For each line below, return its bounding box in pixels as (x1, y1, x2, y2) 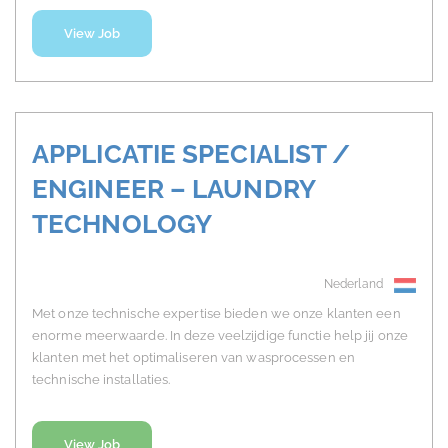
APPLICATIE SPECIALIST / (32, 139, 351, 170)
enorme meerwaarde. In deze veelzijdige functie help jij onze (32, 328, 409, 344)
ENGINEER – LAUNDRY (32, 174, 315, 205)
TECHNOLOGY (32, 209, 213, 240)
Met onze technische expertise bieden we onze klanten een (32, 306, 401, 322)
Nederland (323, 277, 383, 292)
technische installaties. (32, 372, 171, 388)
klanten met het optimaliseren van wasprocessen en (32, 350, 355, 366)
